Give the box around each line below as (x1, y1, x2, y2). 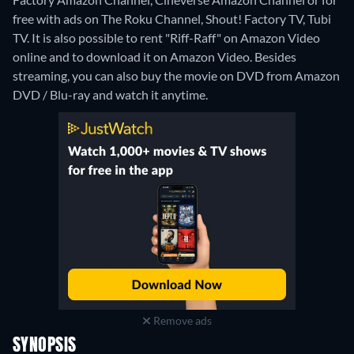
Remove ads (150, 314, 212, 328)
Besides (254, 49, 296, 65)
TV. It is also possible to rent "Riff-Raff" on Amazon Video (13, 30, 320, 46)
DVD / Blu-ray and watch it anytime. (13, 87, 208, 103)
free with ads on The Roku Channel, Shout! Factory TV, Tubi (13, 11, 331, 27)
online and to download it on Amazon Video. (13, 49, 254, 65)
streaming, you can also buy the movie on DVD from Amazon (13, 68, 340, 84)
